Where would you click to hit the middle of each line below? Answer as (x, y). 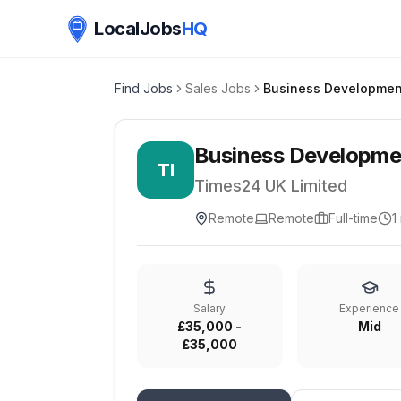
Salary (210, 308)
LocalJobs (138, 29)
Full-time (353, 218)
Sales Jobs (218, 88)
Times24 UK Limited (271, 186)
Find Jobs (144, 88)
